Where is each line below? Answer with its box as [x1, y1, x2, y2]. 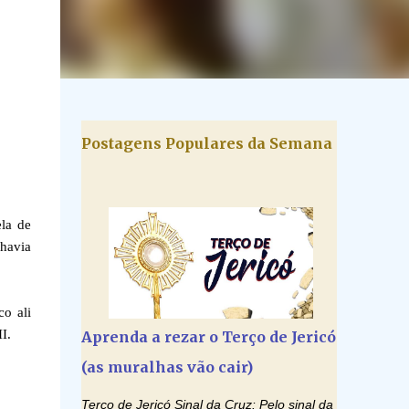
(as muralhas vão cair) [80, 358, 253, 376]
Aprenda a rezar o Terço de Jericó [80, 328, 336, 346]
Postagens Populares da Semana [80, 134, 332, 152]
